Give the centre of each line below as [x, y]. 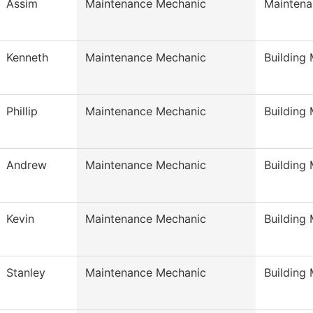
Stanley [26, 273]
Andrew [27, 165]
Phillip [22, 111]
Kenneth [27, 58]
